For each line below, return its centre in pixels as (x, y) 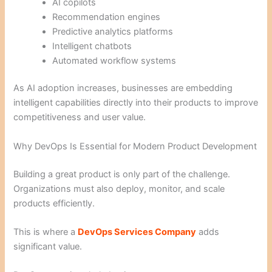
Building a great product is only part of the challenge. (122, 174)
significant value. (48, 246)
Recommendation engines (107, 17)
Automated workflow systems (114, 60)
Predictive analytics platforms (113, 31)
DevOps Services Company (137, 232)
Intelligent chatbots (92, 46)
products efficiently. (54, 203)
